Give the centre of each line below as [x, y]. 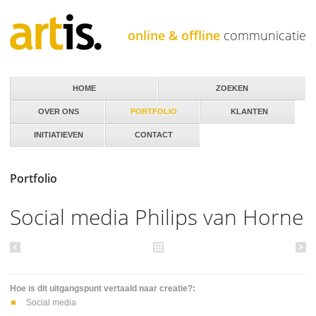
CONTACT [154, 135]
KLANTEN [249, 111]
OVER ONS [59, 111]
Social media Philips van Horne [157, 217]
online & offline [174, 35]
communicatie [263, 35]
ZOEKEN [232, 88]
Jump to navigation [158, 23]
